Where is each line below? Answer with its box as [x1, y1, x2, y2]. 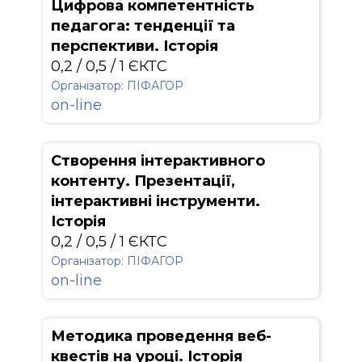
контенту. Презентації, [51, 172, 235, 190]
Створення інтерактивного [51, 152, 265, 170]
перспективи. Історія [51, 37, 218, 55]
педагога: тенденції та [51, 17, 235, 35]
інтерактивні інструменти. [51, 192, 260, 210]
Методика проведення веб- [51, 327, 271, 345]
